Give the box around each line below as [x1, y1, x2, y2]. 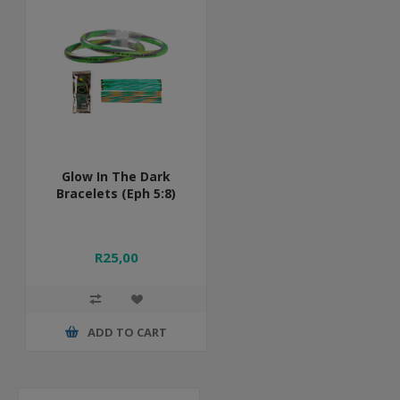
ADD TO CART [87, 323, 168, 340]
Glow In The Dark [62, 168, 171, 186]
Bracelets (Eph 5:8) [56, 185, 177, 203]
